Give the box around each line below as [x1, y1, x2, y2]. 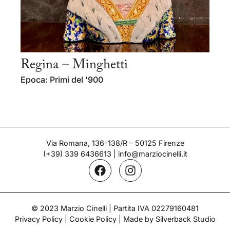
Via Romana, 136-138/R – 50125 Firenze [46, 138, 184, 147]
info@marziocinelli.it [118, 149, 187, 158]
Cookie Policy [69, 214, 117, 223]
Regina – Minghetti [21, 58, 128, 72]
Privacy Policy [14, 214, 63, 223]
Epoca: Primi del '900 [21, 74, 103, 85]
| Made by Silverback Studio [116, 214, 216, 223]
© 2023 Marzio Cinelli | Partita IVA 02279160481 [31, 203, 199, 213]
